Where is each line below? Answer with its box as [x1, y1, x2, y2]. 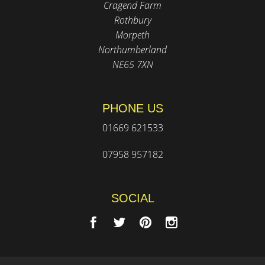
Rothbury [114, 14, 151, 27]
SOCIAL [111, 192, 154, 205]
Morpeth [115, 28, 150, 42]
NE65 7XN [112, 58, 153, 72]
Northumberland [98, 43, 167, 57]
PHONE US [102, 102, 163, 115]
